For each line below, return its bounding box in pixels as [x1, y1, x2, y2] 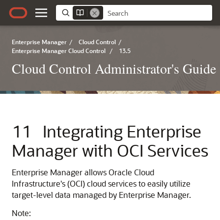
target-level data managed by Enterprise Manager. [12, 190, 191, 200]
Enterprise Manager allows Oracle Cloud [12, 167, 154, 177]
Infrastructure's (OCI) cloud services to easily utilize [12, 178, 191, 189]
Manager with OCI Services [12, 139, 208, 161]
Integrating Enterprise [43, 120, 201, 141]
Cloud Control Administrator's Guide [12, 59, 216, 78]
